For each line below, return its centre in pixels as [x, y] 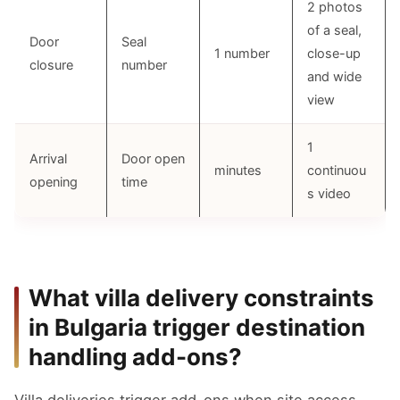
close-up [334, 54]
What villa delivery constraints [201, 298]
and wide [334, 77]
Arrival [48, 159]
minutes [238, 171]
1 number [242, 54]
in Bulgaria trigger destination [197, 327]
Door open [153, 159]
